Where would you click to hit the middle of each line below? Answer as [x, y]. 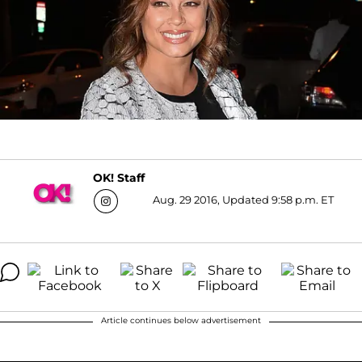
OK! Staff [118, 178]
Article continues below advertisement [181, 320]
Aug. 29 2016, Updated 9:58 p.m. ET [243, 199]
